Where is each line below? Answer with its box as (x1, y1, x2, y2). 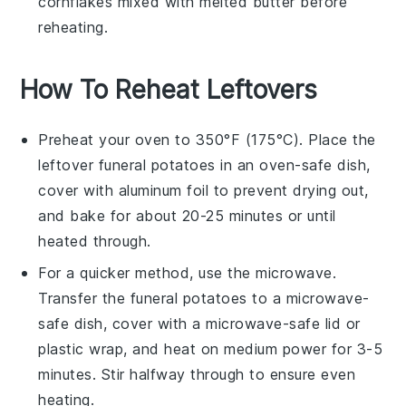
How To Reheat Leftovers (20, 73, 318, 105)
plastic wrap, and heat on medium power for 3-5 (38, 339, 383, 358)
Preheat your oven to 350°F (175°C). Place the (38, 130, 376, 149)
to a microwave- (246, 288, 370, 307)
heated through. (38, 231, 151, 250)
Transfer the (38, 288, 130, 307)
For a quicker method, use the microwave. (38, 263, 337, 282)
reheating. (38, 17, 109, 36)
